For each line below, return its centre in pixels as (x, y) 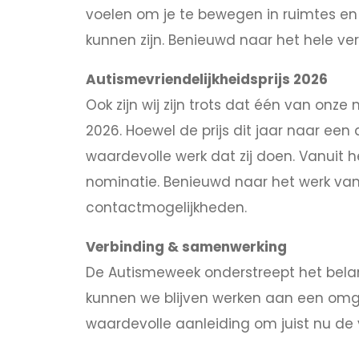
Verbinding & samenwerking (186, 246)
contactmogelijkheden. (166, 207)
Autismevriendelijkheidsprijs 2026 (207, 79)
